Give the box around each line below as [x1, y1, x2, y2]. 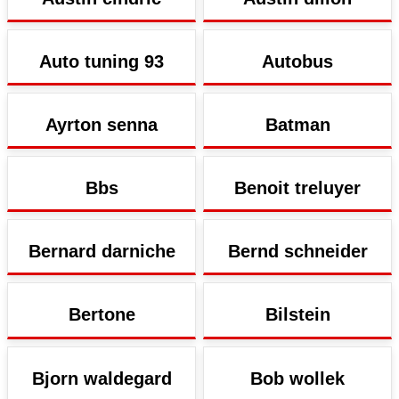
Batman [265, 114, 330, 134]
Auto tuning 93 [39, 51, 164, 71]
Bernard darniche [28, 241, 175, 262]
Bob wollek [250, 368, 345, 388]
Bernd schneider [227, 241, 368, 262]
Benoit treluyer [234, 178, 361, 199]
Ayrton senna [45, 114, 158, 134]
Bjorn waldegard [31, 368, 172, 388]
